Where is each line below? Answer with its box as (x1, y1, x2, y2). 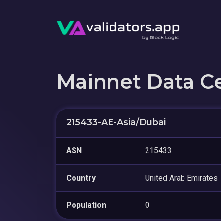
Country (66, 173, 96, 183)
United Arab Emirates (145, 173, 218, 183)
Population (66, 200, 106, 210)
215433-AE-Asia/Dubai (66, 116, 166, 128)
